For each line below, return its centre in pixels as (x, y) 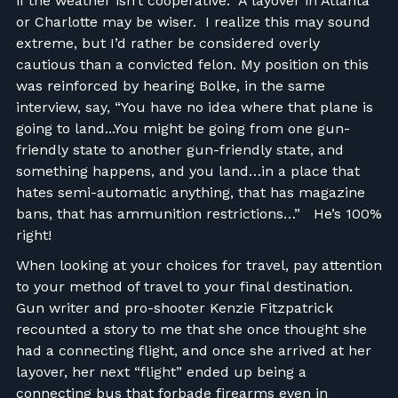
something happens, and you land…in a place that (187, 171)
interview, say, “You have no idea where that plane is (194, 107)
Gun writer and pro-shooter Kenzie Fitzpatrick (174, 307)
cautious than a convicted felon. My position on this (192, 64)
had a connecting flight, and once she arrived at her (193, 350)
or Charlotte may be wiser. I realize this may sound (193, 21)
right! (36, 235)
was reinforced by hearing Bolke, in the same (170, 85)
